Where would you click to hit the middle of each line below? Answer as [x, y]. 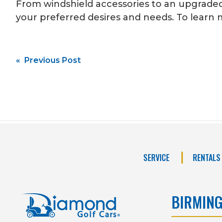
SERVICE [156, 157]
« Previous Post [48, 60]
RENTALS [207, 157]
